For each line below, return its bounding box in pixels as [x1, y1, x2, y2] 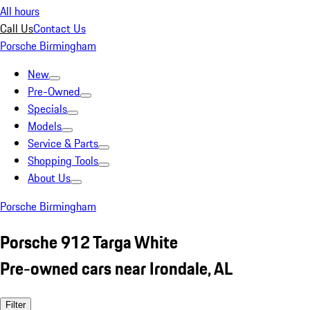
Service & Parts [28, 135, 98, 152]
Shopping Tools [28, 152, 98, 169]
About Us [28, 170, 71, 186]
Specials [28, 100, 67, 117]
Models [28, 118, 62, 134]
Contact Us [33, 20, 86, 37]
